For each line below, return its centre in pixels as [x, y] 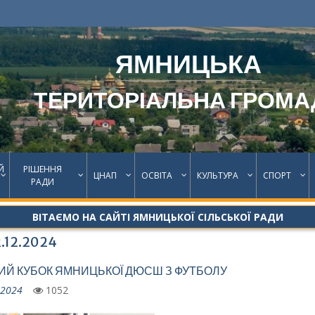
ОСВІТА [157, 175]
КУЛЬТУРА [218, 175]
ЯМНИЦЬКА [188, 64]
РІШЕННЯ [43, 169]
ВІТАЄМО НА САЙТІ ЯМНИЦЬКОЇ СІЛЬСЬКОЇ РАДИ [157, 217]
